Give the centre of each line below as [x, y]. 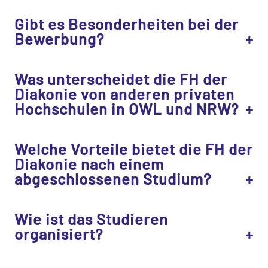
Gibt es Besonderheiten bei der [127, 24]
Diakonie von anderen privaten [124, 94]
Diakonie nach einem [89, 164]
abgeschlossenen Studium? [113, 179]
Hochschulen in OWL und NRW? [127, 109]
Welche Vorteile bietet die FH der [134, 149]
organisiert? [59, 234]
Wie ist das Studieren [91, 219]
